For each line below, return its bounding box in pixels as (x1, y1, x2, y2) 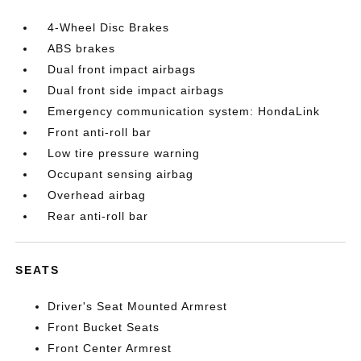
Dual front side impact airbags (48, 84, 225, 98)
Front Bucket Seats (48, 321, 160, 334)
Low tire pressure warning (48, 147, 201, 160)
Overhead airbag (48, 189, 147, 202)
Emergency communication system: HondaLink (48, 105, 321, 118)
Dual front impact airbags (48, 63, 197, 77)
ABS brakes (48, 42, 116, 56)
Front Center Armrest (48, 342, 172, 355)
